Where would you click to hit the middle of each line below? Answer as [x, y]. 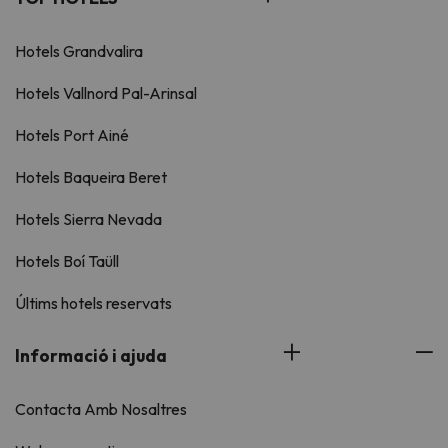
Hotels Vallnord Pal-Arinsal [106, 93]
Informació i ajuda [91, 356]
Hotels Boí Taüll [67, 261]
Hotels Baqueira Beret [91, 177]
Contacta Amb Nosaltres [101, 409]
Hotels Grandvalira [79, 51]
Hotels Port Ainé [72, 135]
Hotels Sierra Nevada [88, 219]
